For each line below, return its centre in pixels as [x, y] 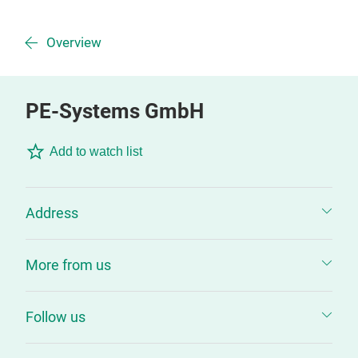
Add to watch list [96, 151]
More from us [68, 265]
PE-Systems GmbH [115, 111]
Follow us [56, 317]
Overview [74, 43]
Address [52, 213]
